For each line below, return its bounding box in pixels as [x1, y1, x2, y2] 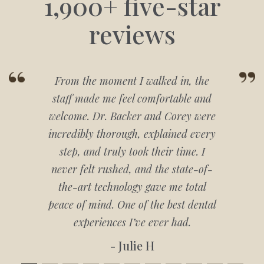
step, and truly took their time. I [59, 144, 205, 159]
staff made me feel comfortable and [52, 91, 212, 105]
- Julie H [110, 237, 154, 253]
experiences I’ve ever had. [73, 215, 191, 229]
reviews [88, 18, 176, 51]
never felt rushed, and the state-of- [51, 162, 213, 176]
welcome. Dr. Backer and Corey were [48, 109, 216, 123]
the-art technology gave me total [58, 180, 206, 194]
